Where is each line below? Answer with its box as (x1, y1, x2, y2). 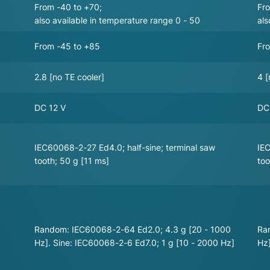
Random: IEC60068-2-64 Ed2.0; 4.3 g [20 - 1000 (34, 224, 231, 235)
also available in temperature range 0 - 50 (34, 14, 200, 26)
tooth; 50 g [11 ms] (34, 155, 109, 166)
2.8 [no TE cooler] (34, 71, 105, 82)
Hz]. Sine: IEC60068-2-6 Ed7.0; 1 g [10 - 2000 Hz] (34, 237, 234, 248)
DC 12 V (34, 102, 66, 113)
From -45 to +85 (34, 40, 101, 51)
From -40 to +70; (34, 1, 105, 12)
